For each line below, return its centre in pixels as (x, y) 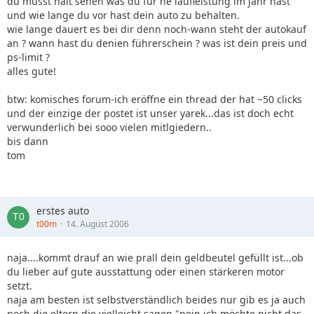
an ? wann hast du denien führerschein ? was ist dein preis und (157, 43)
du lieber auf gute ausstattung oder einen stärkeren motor (146, 272)
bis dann (28, 141)
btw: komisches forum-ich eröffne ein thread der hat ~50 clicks (155, 99)
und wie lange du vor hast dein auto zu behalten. (123, 15)
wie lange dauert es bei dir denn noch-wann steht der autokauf (157, 29)
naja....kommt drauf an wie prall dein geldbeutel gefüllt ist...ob (155, 258)
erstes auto (63, 211)
